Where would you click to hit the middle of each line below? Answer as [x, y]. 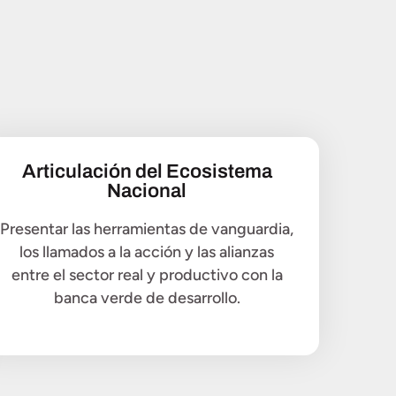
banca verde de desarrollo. [147, 297]
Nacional [147, 190]
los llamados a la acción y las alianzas [147, 251]
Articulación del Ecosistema [147, 171]
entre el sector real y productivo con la [147, 274]
